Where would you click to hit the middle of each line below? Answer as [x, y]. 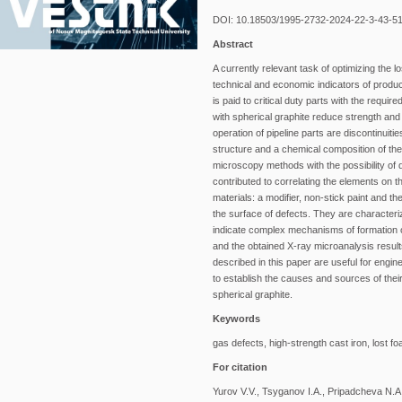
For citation [240, 367]
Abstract [233, 44]
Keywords [236, 319]
